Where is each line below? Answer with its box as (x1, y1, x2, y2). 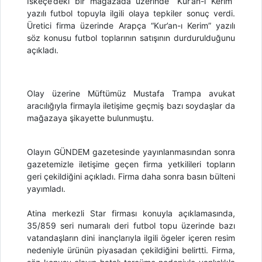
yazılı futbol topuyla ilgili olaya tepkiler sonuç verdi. (27, 8, 235, 18)
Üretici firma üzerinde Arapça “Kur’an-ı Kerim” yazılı (27, 20, 235, 30)
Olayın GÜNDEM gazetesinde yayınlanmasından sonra (27, 146, 235, 157)
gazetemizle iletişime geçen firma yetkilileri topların (27, 158, 235, 169)
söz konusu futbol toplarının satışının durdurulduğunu (27, 32, 235, 43)
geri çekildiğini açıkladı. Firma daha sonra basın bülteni (27, 171, 235, 181)
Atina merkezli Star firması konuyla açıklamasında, (27, 208, 235, 218)
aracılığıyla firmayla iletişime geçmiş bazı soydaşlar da (27, 100, 235, 111)
